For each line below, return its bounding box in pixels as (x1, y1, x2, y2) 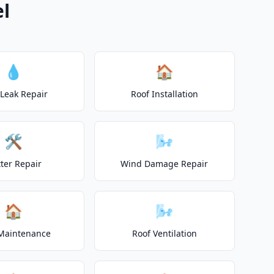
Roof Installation (130, 88, 198, 100)
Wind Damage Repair (120, 158, 209, 169)
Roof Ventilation (131, 228, 197, 239)
